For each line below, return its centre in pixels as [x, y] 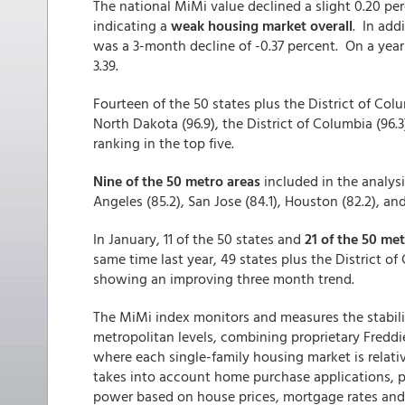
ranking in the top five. [164, 143]
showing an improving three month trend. [224, 278]
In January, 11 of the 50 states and [197, 239]
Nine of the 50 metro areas [177, 181]
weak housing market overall [260, 25]
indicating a [130, 25]
